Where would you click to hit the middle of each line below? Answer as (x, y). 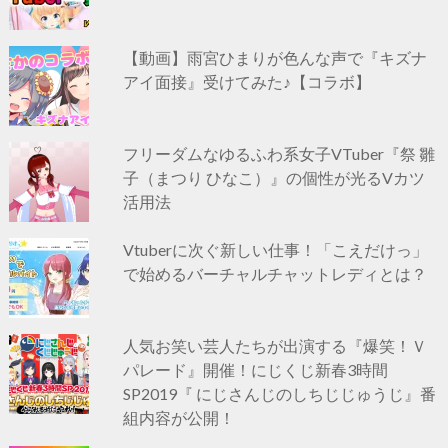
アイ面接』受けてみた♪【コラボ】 (247, 81)
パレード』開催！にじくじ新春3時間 (256, 369)
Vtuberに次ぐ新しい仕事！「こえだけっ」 (276, 249)
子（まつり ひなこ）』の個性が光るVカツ (274, 177)
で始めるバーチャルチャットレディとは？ (275, 273)
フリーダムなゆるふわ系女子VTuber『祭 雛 (279, 153)
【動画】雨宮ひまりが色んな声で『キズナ (275, 57)
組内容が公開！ (179, 417)
